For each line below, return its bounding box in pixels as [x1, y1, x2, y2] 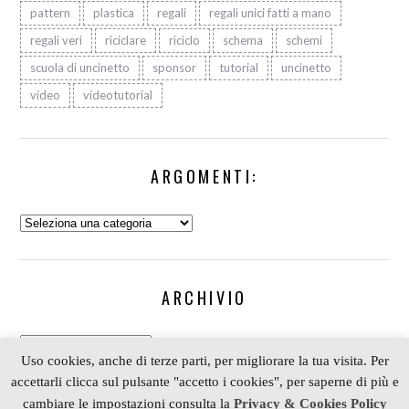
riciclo [169, 33, 201, 48]
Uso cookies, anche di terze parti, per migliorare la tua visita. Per [20, 352, 389, 368]
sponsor [152, 60, 197, 76]
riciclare [105, 33, 147, 48]
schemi [286, 33, 323, 48]
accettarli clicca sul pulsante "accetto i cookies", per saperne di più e [10, 374, 399, 390]
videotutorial [83, 88, 153, 103]
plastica [93, 5, 135, 21]
